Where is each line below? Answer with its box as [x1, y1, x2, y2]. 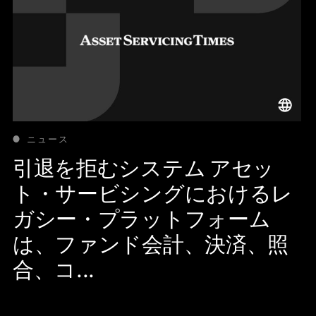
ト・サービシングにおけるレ [12, 179, 293, 207]
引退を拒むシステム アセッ [12, 154, 275, 181]
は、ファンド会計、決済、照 [12, 230, 289, 257]
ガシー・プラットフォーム [12, 205, 271, 232]
